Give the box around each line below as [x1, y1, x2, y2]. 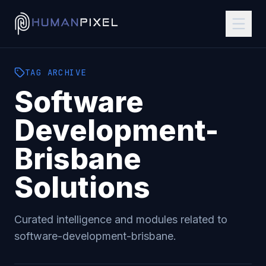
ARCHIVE [42, 67, 87, 78]
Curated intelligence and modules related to [14, 213, 227, 226]
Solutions [14, 170, 150, 205]
